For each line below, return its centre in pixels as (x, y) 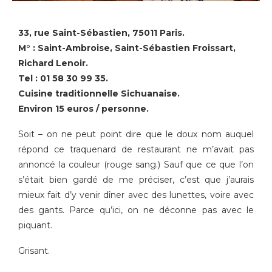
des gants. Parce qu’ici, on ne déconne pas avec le (136, 210)
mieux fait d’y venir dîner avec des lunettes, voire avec (136, 195)
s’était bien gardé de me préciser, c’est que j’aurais (136, 180)
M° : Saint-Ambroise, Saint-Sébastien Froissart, (127, 48)
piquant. (35, 225)
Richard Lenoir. (53, 63)
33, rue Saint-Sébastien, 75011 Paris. (101, 33)
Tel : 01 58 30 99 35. (63, 78)
